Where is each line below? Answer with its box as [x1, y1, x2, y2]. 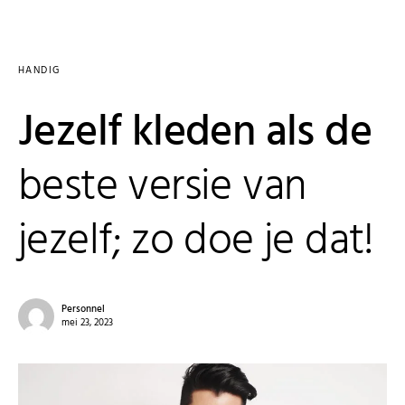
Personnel [61, 301, 105, 317]
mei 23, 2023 [61, 315, 113, 331]
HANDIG [18, 62, 61, 79]
